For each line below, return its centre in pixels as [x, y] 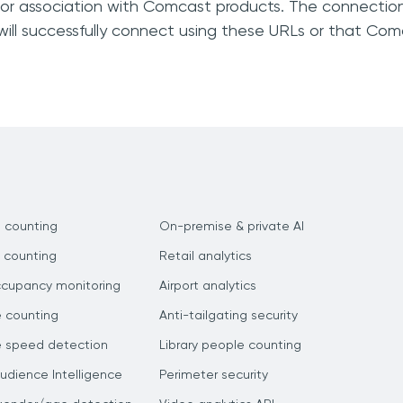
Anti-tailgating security [228, 316]
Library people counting [230, 345]
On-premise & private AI [232, 227]
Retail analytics [206, 256]
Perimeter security [214, 375]
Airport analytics [208, 286]
